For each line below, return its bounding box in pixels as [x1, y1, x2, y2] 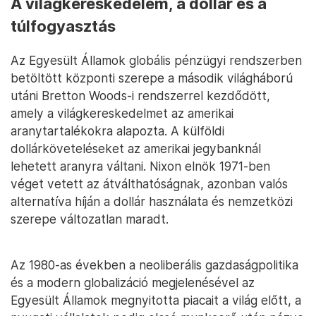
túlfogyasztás [11, 16, 116, 35]
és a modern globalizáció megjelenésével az [11, 274, 255, 290]
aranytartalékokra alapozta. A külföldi [11, 123, 224, 138]
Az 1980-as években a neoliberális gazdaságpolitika [11, 257, 298, 272]
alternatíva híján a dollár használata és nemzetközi [11, 193, 293, 209]
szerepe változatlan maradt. [11, 211, 169, 226]
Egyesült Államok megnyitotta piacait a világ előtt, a [11, 292, 301, 308]
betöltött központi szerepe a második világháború [11, 70, 293, 85]
